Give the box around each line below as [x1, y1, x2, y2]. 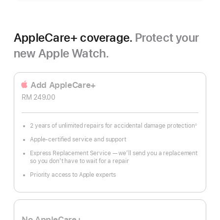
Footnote [30, 128, 46, 133]
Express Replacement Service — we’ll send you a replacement [30, 150, 198, 157]
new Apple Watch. [14, 46, 110, 60]
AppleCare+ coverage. [14, 30, 135, 45]
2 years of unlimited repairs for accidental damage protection [30, 122, 195, 129]
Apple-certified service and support [30, 136, 126, 143]
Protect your [135, 30, 199, 45]
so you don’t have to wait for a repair [30, 158, 129, 165]
